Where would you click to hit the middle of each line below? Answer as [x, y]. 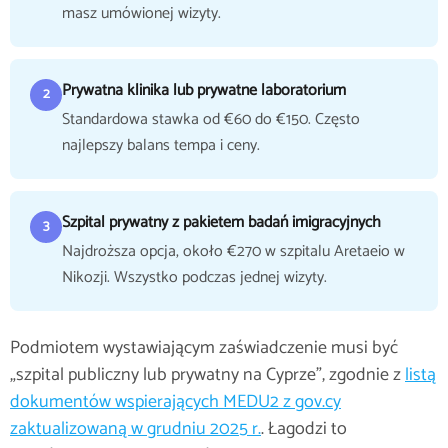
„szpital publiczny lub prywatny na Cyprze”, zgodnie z [207, 375]
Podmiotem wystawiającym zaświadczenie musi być [204, 348]
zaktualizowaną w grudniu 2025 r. [135, 429]
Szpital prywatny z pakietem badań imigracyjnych [221, 222]
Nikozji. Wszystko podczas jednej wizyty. [194, 277]
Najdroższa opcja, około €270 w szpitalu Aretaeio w [233, 251]
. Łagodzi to [304, 429]
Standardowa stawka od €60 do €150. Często [211, 119]
